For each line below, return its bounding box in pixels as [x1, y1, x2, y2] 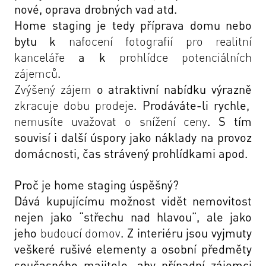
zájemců [14, 66, 58, 81]
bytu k [14, 34, 69, 49]
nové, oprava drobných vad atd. [14, 2, 180, 17]
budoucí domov [40, 226, 121, 240]
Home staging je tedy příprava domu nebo [14, 18, 252, 33]
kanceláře [14, 50, 65, 65]
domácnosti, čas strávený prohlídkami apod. [14, 146, 248, 161]
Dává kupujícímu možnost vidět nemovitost [14, 194, 252, 208]
